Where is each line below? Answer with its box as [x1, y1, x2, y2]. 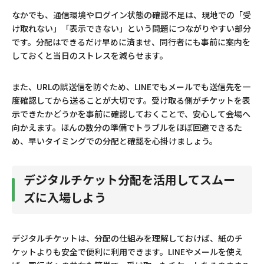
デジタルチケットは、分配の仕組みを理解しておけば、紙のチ [12, 232, 243, 245]
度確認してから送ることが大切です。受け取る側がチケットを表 [12, 94, 250, 107]
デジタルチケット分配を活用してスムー [24, 171, 235, 189]
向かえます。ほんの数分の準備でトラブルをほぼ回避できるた [12, 121, 242, 134]
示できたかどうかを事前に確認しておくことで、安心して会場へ [12, 108, 250, 120]
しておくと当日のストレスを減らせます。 [12, 49, 168, 62]
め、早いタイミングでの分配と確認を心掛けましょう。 [12, 135, 217, 147]
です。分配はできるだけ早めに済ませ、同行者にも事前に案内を [12, 36, 250, 48]
